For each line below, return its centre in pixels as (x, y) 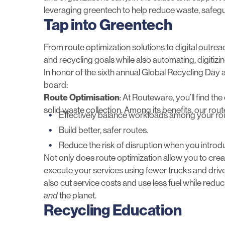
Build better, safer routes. (103, 130)
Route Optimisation (82, 97)
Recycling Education (113, 210)
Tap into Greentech (108, 25)
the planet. (78, 195)
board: (56, 85)
